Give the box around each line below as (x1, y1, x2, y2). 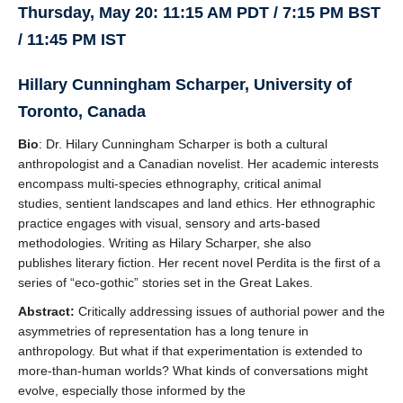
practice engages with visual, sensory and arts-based (18, 216, 320, 230)
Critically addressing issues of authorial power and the (78, 304, 385, 318)
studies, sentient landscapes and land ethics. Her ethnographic (18, 196, 375, 210)
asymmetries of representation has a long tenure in (18, 324, 309, 338)
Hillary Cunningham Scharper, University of (18, 76, 352, 94)
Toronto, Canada (18, 103, 146, 121)
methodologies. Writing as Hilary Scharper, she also (18, 236, 311, 250)
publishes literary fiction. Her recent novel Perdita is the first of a (18, 255, 381, 270)
